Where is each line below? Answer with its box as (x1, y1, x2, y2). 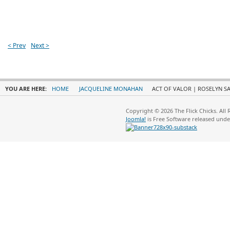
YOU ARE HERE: (5, 85, 48, 92)
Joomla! (126, 115, 146, 123)
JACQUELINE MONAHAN (79, 85, 143, 92)
